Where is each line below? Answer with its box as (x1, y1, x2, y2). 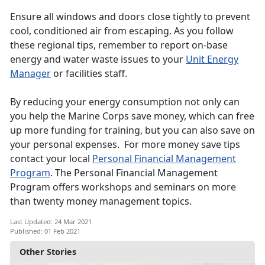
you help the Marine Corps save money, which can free (10, 109, 254, 123)
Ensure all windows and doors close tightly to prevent (10, 10, 250, 24)
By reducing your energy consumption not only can (10, 95, 240, 109)
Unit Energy (186, 53, 238, 66)
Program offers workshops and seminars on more (10, 180, 236, 194)
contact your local (10, 152, 92, 166)
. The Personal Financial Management (50, 166, 218, 180)
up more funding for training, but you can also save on (10, 124, 255, 137)
